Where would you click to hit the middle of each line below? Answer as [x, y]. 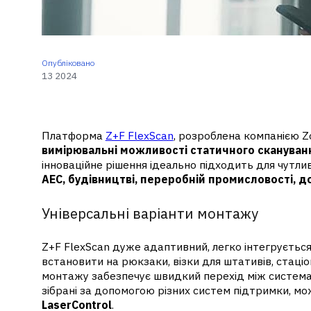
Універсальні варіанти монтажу [150, 213]
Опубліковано [68, 63]
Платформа [73, 135]
